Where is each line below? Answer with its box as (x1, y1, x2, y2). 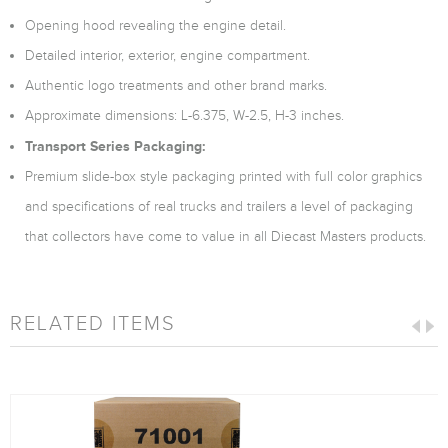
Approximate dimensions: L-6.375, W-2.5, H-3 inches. (25, 108, 344, 123)
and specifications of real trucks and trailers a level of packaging (25, 199, 413, 214)
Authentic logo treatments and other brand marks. (25, 78, 327, 93)
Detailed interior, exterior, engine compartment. (25, 48, 310, 63)
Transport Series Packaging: (25, 138, 205, 154)
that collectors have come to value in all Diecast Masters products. (25, 229, 426, 244)
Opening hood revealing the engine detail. (25, 18, 286, 33)
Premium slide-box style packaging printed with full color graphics (25, 169, 422, 184)
